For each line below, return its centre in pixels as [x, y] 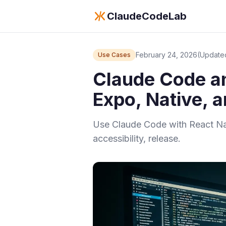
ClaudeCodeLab [147, 16]
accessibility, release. [137, 138]
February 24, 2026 [166, 55]
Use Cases [114, 55]
